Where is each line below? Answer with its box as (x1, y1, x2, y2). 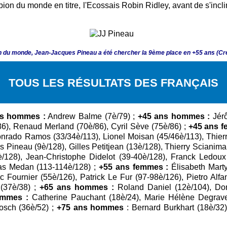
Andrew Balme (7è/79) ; (45, 112, 138, 121)
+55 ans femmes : (96, 163, 169, 172)
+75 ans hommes (54, 203, 124, 212)
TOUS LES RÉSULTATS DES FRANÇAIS (9, 77, 218, 90)
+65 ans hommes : (40, 183, 114, 192)
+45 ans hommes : (137, 112, 210, 121)
